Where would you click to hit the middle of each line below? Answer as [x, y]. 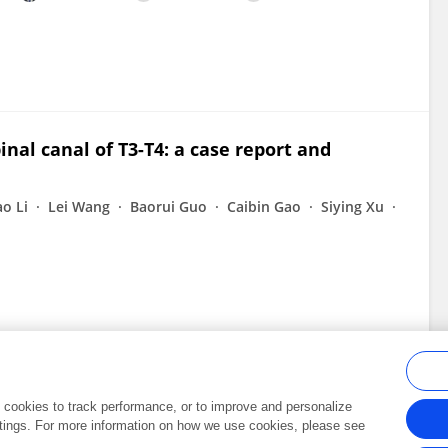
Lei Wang [79, 206]
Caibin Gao [264, 206]
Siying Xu [352, 206]
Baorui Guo [168, 206]
